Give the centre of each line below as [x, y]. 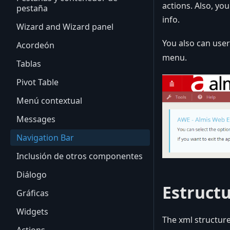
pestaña [32, 8]
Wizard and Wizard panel [65, 27]
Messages [36, 119]
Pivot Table [37, 82]
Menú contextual [49, 101]
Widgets [32, 212]
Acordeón [35, 45]
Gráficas [33, 193]
